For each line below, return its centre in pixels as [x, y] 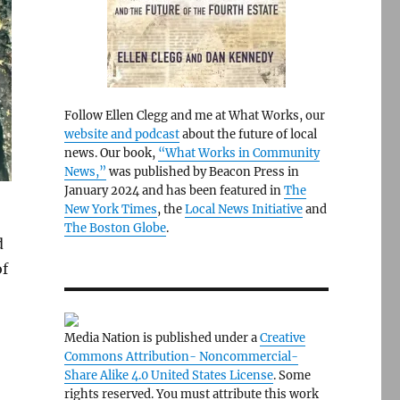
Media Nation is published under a [162, 338]
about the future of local [248, 134]
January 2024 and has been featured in [174, 191]
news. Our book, [111, 153]
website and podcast [121, 134]
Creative [282, 338]
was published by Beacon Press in [202, 172]
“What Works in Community [238, 153]
